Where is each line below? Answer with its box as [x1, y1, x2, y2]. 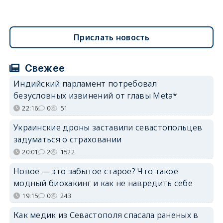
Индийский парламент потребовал [13, 78, 157, 89]
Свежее [22, 62, 65, 74]
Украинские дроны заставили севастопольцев [13, 121, 203, 133]
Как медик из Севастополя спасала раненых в [13, 209, 199, 221]
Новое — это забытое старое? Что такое [13, 165, 179, 177]
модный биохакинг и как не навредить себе [13, 177, 193, 189]
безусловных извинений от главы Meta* [13, 90, 178, 101]
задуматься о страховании [13, 133, 122, 145]
